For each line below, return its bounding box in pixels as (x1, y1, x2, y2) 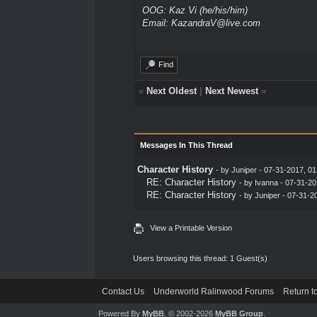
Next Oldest (146, 85, 197, 96)
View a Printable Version (150, 223, 233, 232)
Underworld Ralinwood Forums (154, 286, 275, 296)
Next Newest (204, 85, 258, 96)
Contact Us (102, 286, 145, 296)
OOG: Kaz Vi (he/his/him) (142, 4, 248, 16)
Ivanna (254, 178, 278, 187)
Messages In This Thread (139, 140, 233, 149)
